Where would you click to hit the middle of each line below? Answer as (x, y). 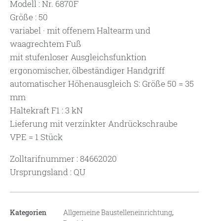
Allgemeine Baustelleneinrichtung (118, 213)
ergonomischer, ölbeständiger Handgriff (87, 71)
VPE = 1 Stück (36, 137)
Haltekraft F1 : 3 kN (46, 110)
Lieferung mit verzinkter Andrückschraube (94, 124)
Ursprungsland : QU (48, 172)
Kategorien (28, 213)
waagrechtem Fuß (46, 44)
